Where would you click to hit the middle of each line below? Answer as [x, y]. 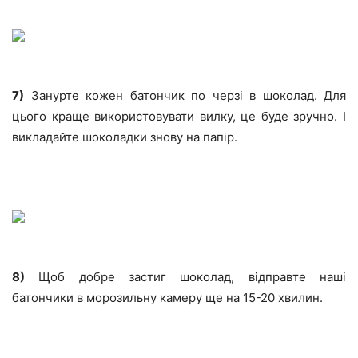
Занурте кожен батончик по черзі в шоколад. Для [185, 95]
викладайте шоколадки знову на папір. [125, 137]
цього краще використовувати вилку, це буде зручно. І [179, 116]
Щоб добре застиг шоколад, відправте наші [185, 277]
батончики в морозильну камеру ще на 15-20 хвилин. [167, 298]
